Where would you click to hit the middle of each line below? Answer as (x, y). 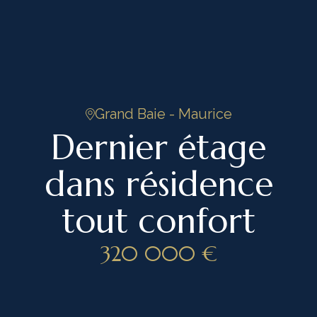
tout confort (158, 221)
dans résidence (158, 184)
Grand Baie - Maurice (163, 114)
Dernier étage (158, 147)
